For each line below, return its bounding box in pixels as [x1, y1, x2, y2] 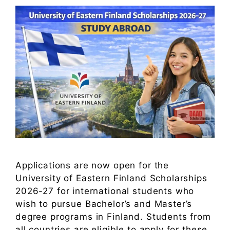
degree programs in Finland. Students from [15, 212, 211, 222]
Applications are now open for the [15, 160, 169, 171]
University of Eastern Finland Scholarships [15, 173, 207, 184]
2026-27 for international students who [15, 186, 195, 197]
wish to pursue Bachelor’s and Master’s [15, 199, 193, 209]
